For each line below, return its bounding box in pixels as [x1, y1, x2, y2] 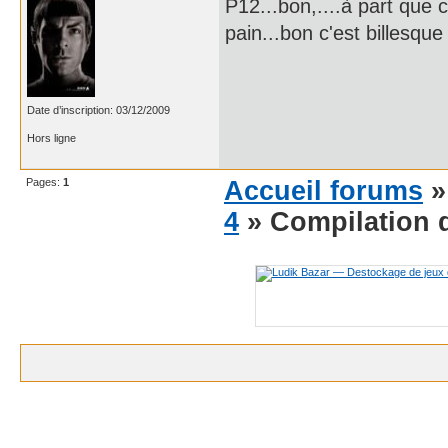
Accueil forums [224, 175, 423, 206]
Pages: [26, 175, 63, 188]
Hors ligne [27, 131, 76, 144]
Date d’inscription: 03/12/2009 [27, 103, 170, 116]
